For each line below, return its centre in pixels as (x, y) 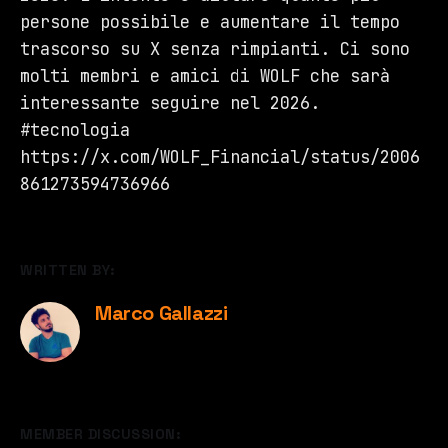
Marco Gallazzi (161, 313)
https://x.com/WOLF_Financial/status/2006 (220, 157)
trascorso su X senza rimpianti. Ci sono (215, 49)
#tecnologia (75, 130)
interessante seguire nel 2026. (170, 103)
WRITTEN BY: (68, 270)
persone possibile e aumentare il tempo (210, 22)
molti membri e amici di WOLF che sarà (205, 76)
